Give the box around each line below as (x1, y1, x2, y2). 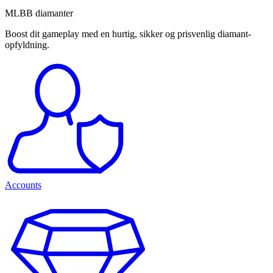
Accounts (5, 180, 41, 191)
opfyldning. (5, 40, 49, 51)
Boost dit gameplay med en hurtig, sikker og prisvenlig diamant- (5, 29, 251, 40)
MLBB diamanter (5, 8, 73, 19)
